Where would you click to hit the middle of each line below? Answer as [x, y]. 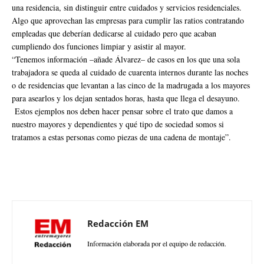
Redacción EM [118, 223]
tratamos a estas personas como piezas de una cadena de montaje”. [121, 137]
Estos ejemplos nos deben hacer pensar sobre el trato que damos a [122, 111]
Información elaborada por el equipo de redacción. [157, 243]
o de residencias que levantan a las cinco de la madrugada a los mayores [131, 85]
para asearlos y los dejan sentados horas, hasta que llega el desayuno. [126, 98]
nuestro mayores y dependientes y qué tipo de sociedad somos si [118, 124]
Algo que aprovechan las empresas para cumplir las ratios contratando [128, 20]
